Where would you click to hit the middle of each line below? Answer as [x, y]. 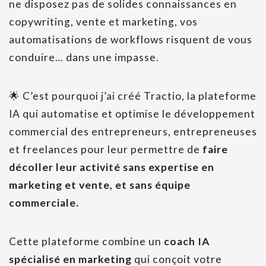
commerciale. [44, 203]
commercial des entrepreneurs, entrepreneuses [133, 132]
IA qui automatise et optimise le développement [132, 114]
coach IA [187, 242]
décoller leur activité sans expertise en [112, 167]
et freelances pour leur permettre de [106, 150]
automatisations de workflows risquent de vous [131, 40]
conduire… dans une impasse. [84, 58]
